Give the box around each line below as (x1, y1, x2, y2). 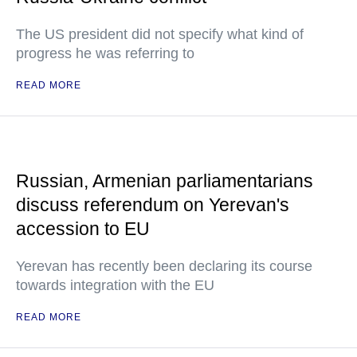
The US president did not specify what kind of (16, 26, 304, 42)
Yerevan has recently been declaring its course (16, 258, 312, 274)
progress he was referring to (16, 45, 194, 61)
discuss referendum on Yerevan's (16, 194, 289, 215)
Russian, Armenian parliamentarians (16, 171, 313, 191)
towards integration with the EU (16, 277, 214, 293)
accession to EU (16, 218, 150, 239)
